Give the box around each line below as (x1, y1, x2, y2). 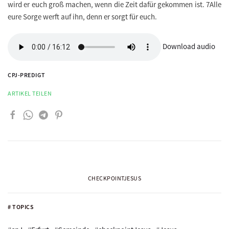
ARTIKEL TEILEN (8, 89, 52, 98)
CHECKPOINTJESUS (87, 174, 142, 182)
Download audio (163, 41, 215, 51)
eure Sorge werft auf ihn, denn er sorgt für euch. (8, 12, 157, 22)
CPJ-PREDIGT (8, 71, 45, 79)
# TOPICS (8, 202, 34, 211)
